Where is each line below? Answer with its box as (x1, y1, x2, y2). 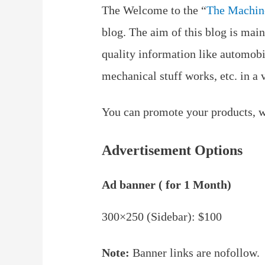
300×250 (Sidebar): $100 (102, 209, 222, 223)
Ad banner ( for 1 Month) (102, 177, 232, 191)
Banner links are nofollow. (130, 245, 260, 259)
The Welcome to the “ (102, 3, 207, 17)
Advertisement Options (102, 142, 243, 158)
